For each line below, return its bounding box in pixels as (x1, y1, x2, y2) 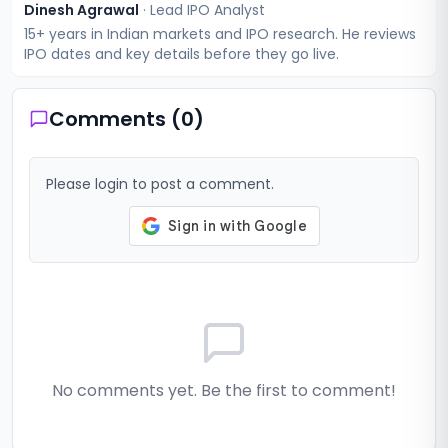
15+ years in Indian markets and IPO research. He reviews (24, 24, 416, 44)
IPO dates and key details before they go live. (24, 44, 339, 64)
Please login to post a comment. (46, 174, 274, 194)
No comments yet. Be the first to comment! (52, 379, 396, 402)
